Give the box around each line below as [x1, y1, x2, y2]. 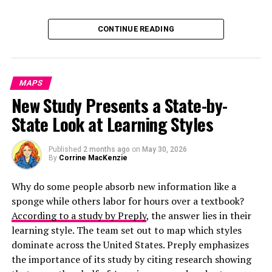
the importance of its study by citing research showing [11, 253, 251, 266]
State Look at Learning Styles [11, 111, 213, 137]
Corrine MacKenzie [58, 154, 127, 162]
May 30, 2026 [141, 145, 187, 154]
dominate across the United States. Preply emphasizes [11, 238, 249, 251]
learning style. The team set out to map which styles [11, 223, 242, 237]
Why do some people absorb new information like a [11, 180, 236, 193]
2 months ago [83, 145, 130, 154]
